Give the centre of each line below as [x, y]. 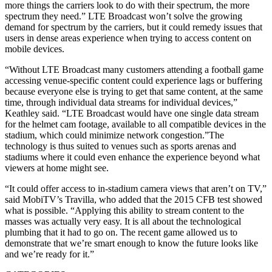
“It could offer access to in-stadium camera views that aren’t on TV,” [136, 188]
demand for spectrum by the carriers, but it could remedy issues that [134, 27]
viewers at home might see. [57, 168]
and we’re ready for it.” [49, 254]
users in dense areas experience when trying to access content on [128, 38]
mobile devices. [35, 49]
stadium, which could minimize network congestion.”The [114, 135]
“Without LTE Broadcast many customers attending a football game [134, 69]
